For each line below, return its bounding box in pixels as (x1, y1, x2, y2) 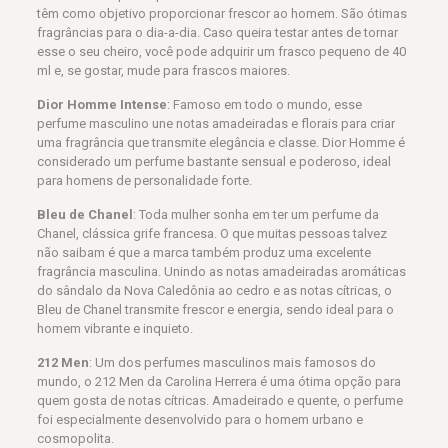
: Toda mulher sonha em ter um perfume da (132, 207, 379, 222)
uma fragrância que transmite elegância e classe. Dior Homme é (36, 135, 405, 150)
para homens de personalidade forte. (36, 173, 252, 188)
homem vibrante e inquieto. (36, 321, 193, 336)
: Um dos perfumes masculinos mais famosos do (88, 355, 376, 370)
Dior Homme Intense (36, 97, 167, 112)
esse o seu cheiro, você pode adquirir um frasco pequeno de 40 (36, 44, 406, 59)
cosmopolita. (36, 431, 114, 446)
